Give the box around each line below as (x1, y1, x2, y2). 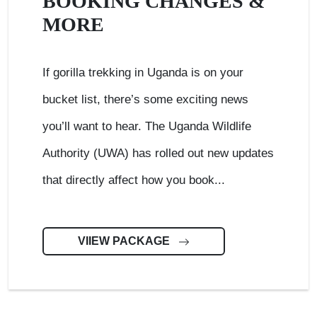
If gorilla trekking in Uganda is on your (42, 66, 243, 79)
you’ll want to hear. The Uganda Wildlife (42, 120, 251, 133)
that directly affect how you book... (42, 173, 225, 187)
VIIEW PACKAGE (78, 235, 173, 247)
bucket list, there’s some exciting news (42, 93, 248, 106)
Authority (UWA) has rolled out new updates (42, 146, 274, 160)
